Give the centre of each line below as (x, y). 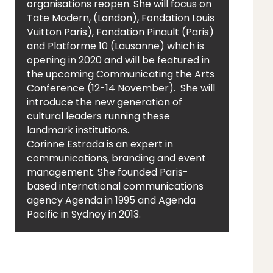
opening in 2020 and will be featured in (118, 60)
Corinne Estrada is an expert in (100, 144)
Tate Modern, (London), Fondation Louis (120, 18)
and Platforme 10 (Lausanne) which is (115, 46)
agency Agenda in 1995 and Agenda (111, 200)
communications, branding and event (116, 158)
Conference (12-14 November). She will (121, 88)
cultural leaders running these (98, 116)
